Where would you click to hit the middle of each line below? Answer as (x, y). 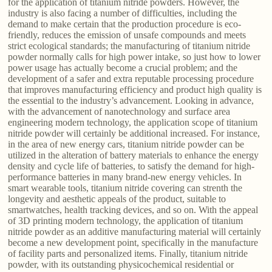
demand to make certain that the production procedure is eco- (125, 24)
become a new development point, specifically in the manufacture (133, 243)
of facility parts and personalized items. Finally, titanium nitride (128, 254)
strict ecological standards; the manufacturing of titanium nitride (129, 46)
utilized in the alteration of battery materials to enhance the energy (134, 155)
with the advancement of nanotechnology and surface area (119, 112)
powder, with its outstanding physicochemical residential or (121, 265)
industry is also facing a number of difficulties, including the (123, 13)
